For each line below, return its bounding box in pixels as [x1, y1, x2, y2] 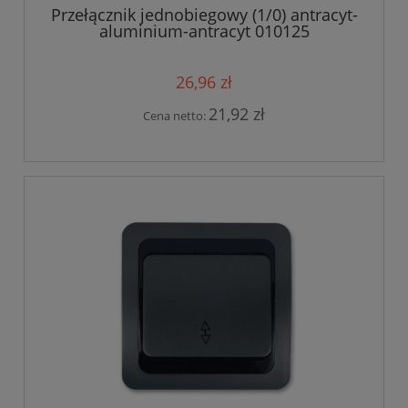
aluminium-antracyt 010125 [98, 20, 310, 43]
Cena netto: [143, 107, 209, 124]
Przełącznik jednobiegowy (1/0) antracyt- [50, 4, 358, 26]
